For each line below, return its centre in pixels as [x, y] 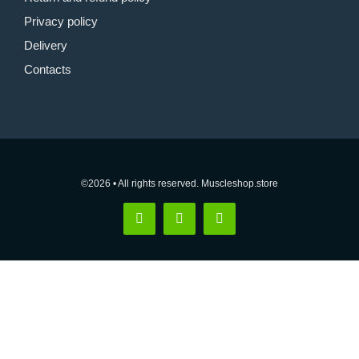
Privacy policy [61, 21]
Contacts [47, 69]
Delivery [45, 45]
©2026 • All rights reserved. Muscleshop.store [179, 184]
